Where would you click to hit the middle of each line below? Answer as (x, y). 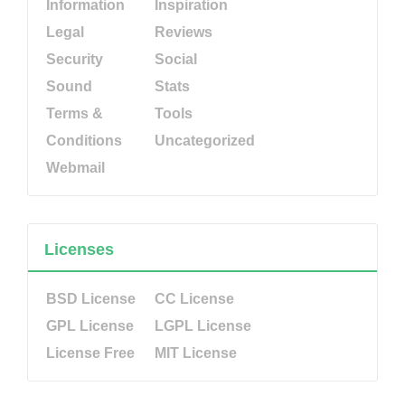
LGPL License (203, 325)
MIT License (196, 353)
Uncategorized (205, 140)
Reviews (184, 32)
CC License (194, 298)
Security (75, 59)
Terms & (75, 113)
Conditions (84, 140)
